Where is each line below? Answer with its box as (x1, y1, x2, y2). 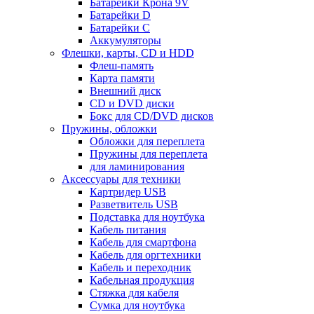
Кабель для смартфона (90, 236, 196, 249)
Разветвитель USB (90, 198, 178, 211)
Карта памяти (90, 72, 155, 85)
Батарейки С (90, 22, 150, 34)
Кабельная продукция (90, 274, 194, 287)
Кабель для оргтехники (90, 249, 201, 261)
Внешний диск (90, 85, 161, 97)
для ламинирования (90, 161, 184, 173)
